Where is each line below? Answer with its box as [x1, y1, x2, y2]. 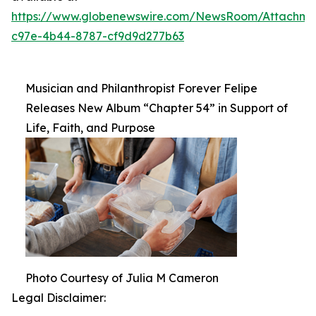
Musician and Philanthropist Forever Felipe [25, 81, 257, 95]
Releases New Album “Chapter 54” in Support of [25, 101, 288, 115]
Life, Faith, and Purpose [25, 121, 155, 135]
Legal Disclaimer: [11, 291, 106, 305]
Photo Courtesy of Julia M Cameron [25, 271, 219, 285]
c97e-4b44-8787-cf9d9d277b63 [11, 29, 184, 43]
